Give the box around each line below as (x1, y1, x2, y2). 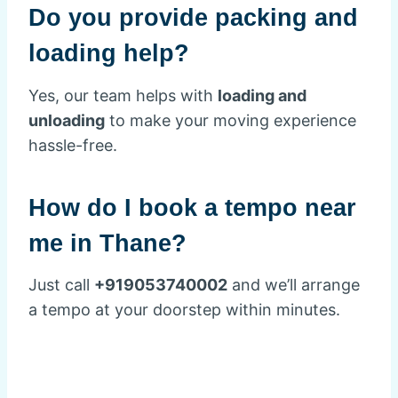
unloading (28, 110, 105, 130)
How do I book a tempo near (28, 194, 356, 221)
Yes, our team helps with (28, 85, 218, 105)
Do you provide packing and (28, 4, 358, 32)
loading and (218, 85, 306, 105)
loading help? (28, 40, 189, 68)
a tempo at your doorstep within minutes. (28, 300, 340, 320)
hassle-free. (28, 135, 117, 155)
